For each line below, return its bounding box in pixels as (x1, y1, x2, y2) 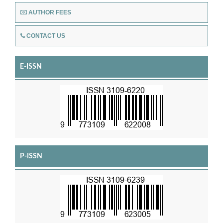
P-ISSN (20, 152, 42, 160)
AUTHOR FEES (28, 8, 71, 16)
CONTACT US (26, 32, 65, 39)
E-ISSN (20, 63, 42, 70)
